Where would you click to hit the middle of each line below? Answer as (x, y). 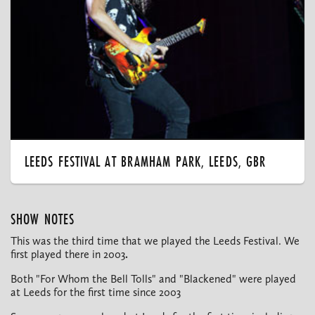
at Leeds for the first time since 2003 (96, 292)
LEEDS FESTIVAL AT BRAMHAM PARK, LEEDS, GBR (146, 162)
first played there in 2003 (68, 255)
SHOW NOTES (43, 219)
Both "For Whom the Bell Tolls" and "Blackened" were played (153, 279)
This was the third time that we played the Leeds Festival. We (155, 241)
